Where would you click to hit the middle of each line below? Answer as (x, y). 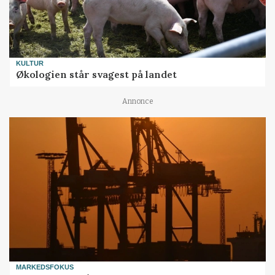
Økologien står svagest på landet (97, 75)
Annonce (137, 101)
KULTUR (30, 63)
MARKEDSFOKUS (45, 267)
